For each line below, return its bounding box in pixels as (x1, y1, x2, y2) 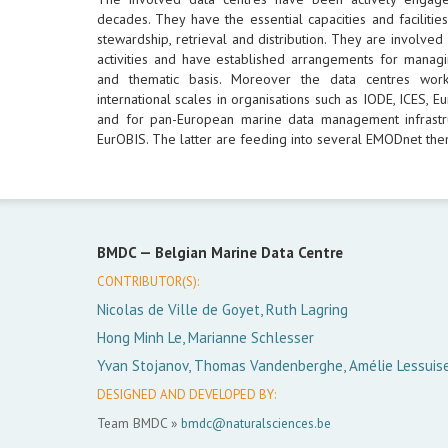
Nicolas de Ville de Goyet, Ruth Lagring (97, 299, 348, 319)
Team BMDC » (97, 413, 181, 432)
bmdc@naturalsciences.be (181, 413, 331, 432)
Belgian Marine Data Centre (155, 242, 343, 262)
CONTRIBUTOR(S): (97, 272, 199, 290)
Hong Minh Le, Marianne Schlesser (97, 327, 314, 347)
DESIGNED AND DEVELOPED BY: (97, 385, 276, 403)
